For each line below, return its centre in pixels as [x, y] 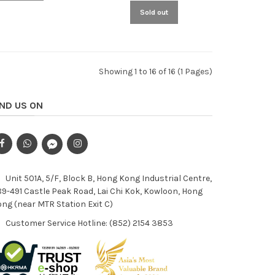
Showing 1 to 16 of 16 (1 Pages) [156, 71]
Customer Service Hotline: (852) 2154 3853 [88, 223]
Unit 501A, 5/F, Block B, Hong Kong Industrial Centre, [108, 178]
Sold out [154, 12]
